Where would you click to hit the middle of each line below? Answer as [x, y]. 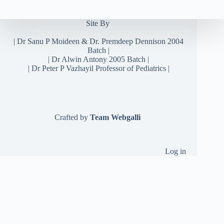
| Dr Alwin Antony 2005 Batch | [99, 59]
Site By [98, 23]
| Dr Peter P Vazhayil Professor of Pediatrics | [98, 68]
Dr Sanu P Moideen [48, 41]
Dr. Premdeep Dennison [128, 41]
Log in [175, 151]
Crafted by [72, 117]
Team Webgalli [115, 117]
